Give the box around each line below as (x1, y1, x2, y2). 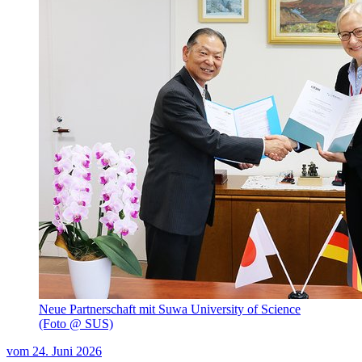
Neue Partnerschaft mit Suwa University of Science (39, 301, 301, 316)
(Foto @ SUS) (39, 316, 113, 330)
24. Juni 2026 (32, 343, 102, 358)
